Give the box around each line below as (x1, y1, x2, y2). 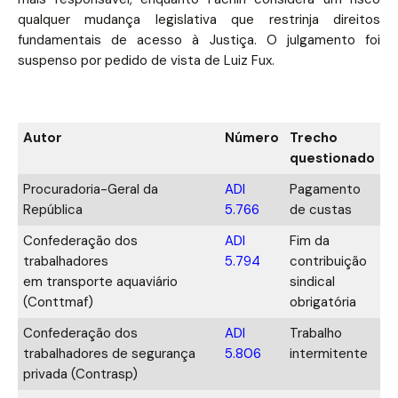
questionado (290, 148, 375, 167)
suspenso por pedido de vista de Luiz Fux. (18, 52, 275, 69)
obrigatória (290, 292, 356, 311)
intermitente (290, 344, 368, 362)
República (23, 200, 83, 219)
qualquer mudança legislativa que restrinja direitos (18, 11, 380, 28)
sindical (290, 272, 335, 291)
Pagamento (290, 179, 361, 198)
